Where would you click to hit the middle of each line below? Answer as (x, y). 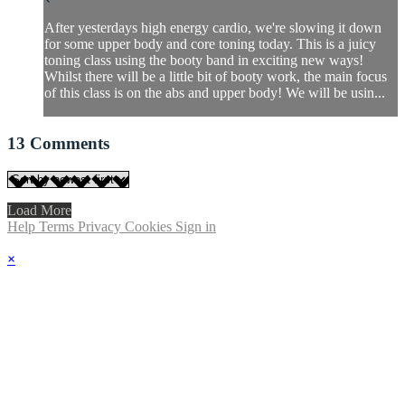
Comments (70, 144)
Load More (39, 210)
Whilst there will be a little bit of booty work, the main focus (216, 77)
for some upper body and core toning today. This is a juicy (210, 44)
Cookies (150, 226)
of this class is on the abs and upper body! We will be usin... (215, 93)
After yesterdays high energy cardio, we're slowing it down (213, 28)
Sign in (196, 226)
